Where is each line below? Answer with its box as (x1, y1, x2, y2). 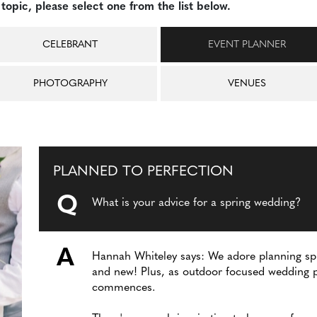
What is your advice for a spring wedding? (92, 197, 301, 209)
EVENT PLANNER (208, 39, 286, 50)
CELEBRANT (42, 39, 98, 50)
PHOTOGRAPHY (33, 78, 108, 89)
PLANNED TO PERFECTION (53, 165, 234, 180)
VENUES (228, 78, 266, 89)
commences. (92, 282, 156, 294)
